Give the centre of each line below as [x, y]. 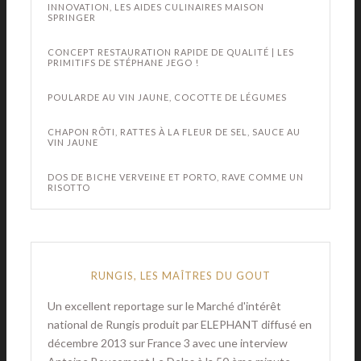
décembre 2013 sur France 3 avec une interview [168, 343]
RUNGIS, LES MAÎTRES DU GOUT [180, 276]
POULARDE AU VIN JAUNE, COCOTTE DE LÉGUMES [167, 97]
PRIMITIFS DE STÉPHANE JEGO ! [123, 62]
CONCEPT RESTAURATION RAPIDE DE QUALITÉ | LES [171, 52]
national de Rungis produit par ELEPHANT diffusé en [180, 324]
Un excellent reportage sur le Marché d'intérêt [164, 306]
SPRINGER [72, 17]
